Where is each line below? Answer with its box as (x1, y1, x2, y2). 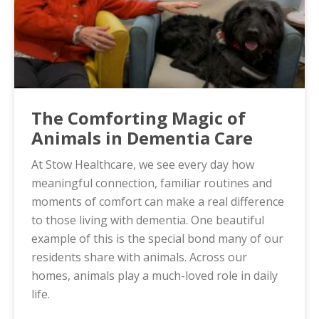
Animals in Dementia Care (31, 125, 253, 150)
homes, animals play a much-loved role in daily (31, 267, 278, 283)
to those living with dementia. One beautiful (31, 211, 264, 228)
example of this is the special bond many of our (31, 230, 283, 246)
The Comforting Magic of (31, 105, 246, 130)
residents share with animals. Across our (31, 249, 247, 265)
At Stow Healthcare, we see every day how (31, 156, 254, 172)
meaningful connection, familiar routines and (31, 174, 272, 191)
